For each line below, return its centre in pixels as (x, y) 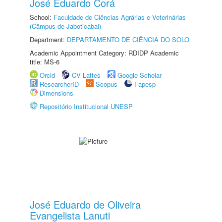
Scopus (107, 84)
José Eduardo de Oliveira (85, 204)
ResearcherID (60, 84)
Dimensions (56, 93)
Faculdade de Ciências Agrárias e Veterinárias (120, 17)
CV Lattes (86, 75)
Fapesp (145, 84)
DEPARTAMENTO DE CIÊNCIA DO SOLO (128, 39)
